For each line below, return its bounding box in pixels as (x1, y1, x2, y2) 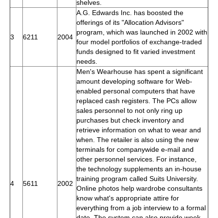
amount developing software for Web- (76, 77, 192, 85)
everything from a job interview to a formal (76, 203, 206, 212)
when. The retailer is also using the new (76, 135, 199, 144)
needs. (76, 57, 97, 65)
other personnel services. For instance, (76, 155, 197, 163)
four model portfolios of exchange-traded (76, 37, 202, 46)
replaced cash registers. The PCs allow (76, 96, 197, 105)
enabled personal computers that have (76, 87, 195, 95)
